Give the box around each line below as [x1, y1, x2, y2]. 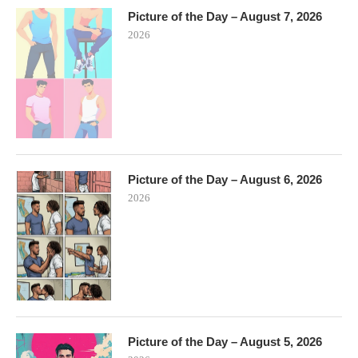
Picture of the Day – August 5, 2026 [128, 335, 322, 349]
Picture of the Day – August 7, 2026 [128, 10, 322, 24]
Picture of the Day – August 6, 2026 [128, 172, 322, 186]
